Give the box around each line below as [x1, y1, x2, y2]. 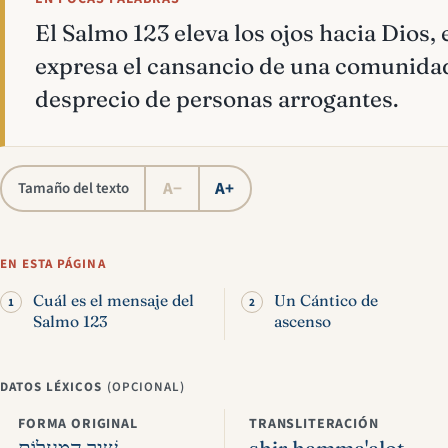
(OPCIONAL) [106, 378, 185, 396]
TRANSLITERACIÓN [249, 414, 379, 434]
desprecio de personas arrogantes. [35, 85, 399, 113]
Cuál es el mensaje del [33, 291, 194, 310]
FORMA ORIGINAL [18, 414, 138, 434]
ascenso [274, 312, 331, 331]
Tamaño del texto [17, 177, 129, 199]
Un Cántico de [274, 291, 378, 310]
